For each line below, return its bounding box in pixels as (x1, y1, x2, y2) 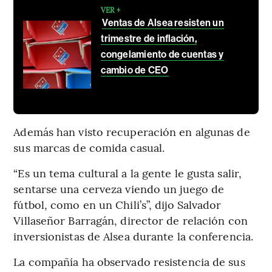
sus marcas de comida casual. (13, 140, 165, 155)
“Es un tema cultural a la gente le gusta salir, (13, 165, 242, 181)
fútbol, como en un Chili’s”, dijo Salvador (13, 197, 222, 212)
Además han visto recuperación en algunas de (13, 124, 250, 140)
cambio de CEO (101, 64, 169, 76)
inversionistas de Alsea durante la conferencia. (13, 228, 254, 244)
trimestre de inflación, (101, 33, 197, 45)
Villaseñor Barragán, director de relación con (13, 212, 248, 228)
